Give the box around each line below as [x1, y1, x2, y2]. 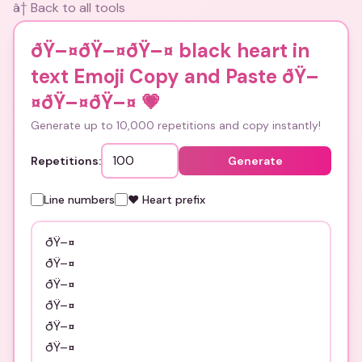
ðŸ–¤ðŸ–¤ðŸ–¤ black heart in [31, 38, 309, 63]
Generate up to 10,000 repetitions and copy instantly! [31, 118, 321, 133]
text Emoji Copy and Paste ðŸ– [31, 64, 319, 89]
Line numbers [44, 192, 115, 207]
